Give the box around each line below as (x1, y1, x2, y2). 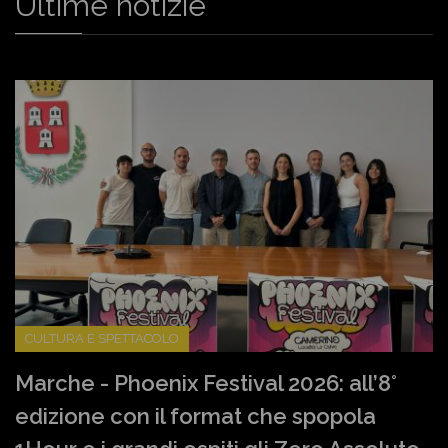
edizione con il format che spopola (15, 403, 376, 430)
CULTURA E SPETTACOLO (25, 331, 179, 347)
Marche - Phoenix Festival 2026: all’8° (15, 370, 397, 397)
